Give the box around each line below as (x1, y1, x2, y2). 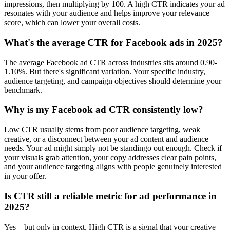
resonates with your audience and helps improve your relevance (4, 9, 209, 18)
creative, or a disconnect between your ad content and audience (4, 135, 208, 144)
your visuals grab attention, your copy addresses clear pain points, (4, 153, 216, 162)
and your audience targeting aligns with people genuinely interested (4, 162, 222, 171)
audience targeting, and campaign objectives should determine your (4, 76, 221, 85)
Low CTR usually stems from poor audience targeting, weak (4, 125, 200, 135)
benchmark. (4, 85, 42, 94)
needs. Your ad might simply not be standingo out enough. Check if (4, 144, 222, 153)
